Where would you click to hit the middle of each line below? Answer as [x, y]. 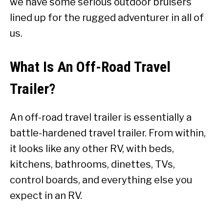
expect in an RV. [46, 196]
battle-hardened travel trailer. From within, [108, 133]
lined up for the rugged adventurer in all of [107, 18]
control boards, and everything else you [101, 180]
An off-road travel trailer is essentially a [101, 118]
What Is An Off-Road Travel [90, 67]
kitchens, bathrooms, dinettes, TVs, [92, 164]
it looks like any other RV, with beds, [92, 149]
